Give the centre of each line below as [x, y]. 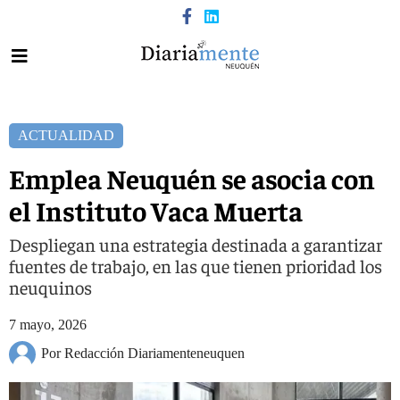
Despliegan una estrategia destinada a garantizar [196, 244]
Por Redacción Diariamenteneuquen [143, 353]
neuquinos [50, 287]
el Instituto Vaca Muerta [156, 210]
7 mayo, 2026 [48, 325]
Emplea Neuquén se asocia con [192, 178]
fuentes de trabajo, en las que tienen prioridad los [196, 266]
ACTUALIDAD [66, 135]
